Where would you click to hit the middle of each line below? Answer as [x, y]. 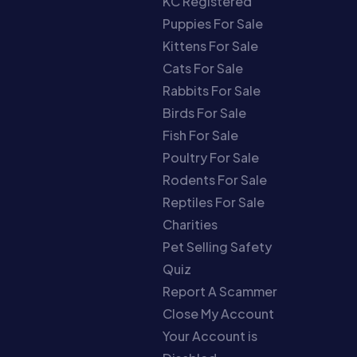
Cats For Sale [203, 68]
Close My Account [219, 314]
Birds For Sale [205, 113]
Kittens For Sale [211, 46]
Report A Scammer [220, 291]
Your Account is [210, 336]
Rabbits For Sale [212, 90]
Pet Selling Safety [218, 247]
